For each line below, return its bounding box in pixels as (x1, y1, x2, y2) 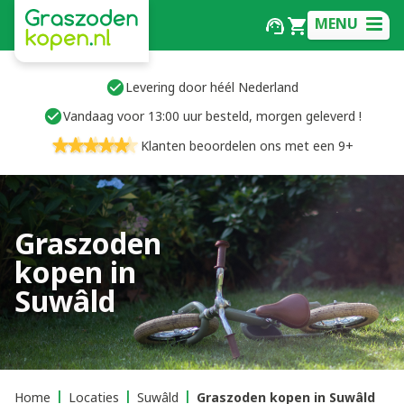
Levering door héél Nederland (125, 78, 298, 96)
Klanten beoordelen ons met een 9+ (141, 137, 353, 154)
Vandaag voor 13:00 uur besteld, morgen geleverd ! (62, 107, 362, 124)
